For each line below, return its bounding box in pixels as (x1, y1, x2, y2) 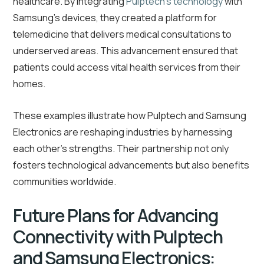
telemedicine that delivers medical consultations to (13, 28, 232, 41)
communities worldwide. (13, 175, 116, 189)
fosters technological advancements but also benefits (13, 159, 249, 172)
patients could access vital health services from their (13, 61, 240, 74)
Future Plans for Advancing (13, 203, 218, 228)
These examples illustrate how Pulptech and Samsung (13, 109, 246, 123)
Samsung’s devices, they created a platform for (13, 11, 217, 25)
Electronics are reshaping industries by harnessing (13, 126, 232, 139)
